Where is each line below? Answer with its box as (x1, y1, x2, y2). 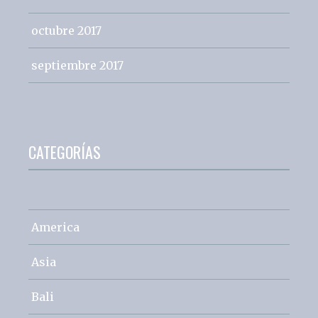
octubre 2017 (31, 23, 102, 38)
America (31, 219, 79, 234)
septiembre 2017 (31, 57, 124, 72)
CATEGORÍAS (28, 140, 101, 163)
